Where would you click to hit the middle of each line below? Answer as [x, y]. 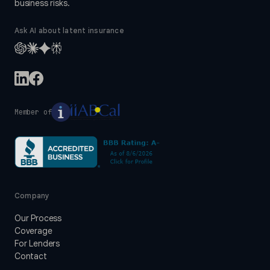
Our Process [38, 218]
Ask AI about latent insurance [69, 31]
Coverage [33, 231]
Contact [31, 256]
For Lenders [37, 244]
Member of [33, 112]
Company [32, 196]
